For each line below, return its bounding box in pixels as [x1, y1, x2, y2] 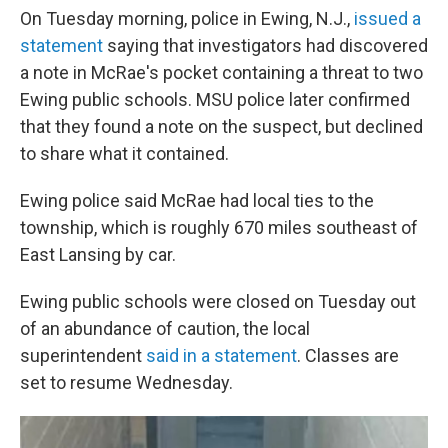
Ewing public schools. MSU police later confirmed [20, 89, 410, 110]
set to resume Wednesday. [20, 372, 233, 393]
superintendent [20, 345, 146, 366]
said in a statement [146, 345, 297, 366]
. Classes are [297, 345, 399, 366]
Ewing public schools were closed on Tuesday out [20, 291, 416, 312]
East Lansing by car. [20, 244, 176, 265]
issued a [354, 8, 421, 29]
